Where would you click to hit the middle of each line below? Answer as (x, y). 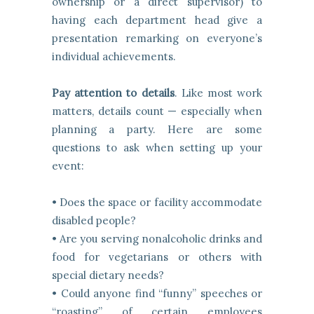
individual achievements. (114, 57)
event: (68, 166)
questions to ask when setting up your (157, 148)
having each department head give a (157, 20)
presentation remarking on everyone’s (157, 39)
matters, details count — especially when (157, 111)
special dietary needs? (108, 275)
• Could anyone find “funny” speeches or (157, 294)
